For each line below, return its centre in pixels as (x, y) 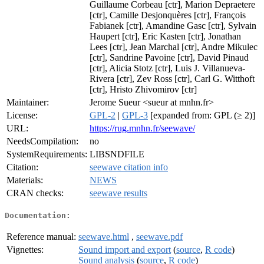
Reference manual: (41, 236)
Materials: (25, 180)
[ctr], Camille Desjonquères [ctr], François (168, 15)
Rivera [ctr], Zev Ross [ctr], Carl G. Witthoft (172, 79)
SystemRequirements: (47, 154)
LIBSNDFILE (117, 154)
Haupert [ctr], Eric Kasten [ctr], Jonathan (165, 37)
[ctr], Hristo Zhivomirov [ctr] (143, 90)
